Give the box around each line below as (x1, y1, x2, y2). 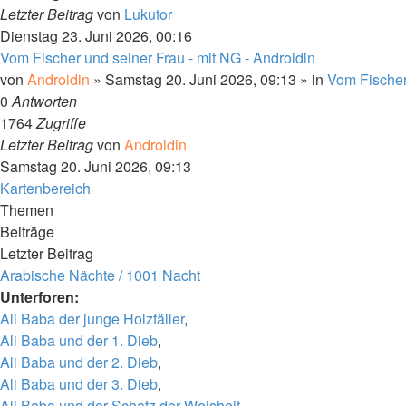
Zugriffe (36, 112, 86, 133)
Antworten (12, 91, 77, 111)
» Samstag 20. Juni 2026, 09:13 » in (90, 69, 327, 90)
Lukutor (124, 4, 172, 24)
